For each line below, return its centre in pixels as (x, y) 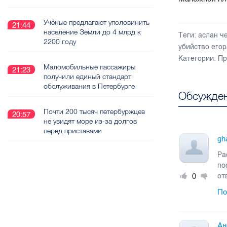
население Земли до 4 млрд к (92, 32)
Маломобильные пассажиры (89, 67)
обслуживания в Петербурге (89, 86)
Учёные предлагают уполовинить (97, 22)
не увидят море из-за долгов (90, 121)
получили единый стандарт (87, 77)
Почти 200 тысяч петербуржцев (94, 111)
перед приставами (73, 131)
